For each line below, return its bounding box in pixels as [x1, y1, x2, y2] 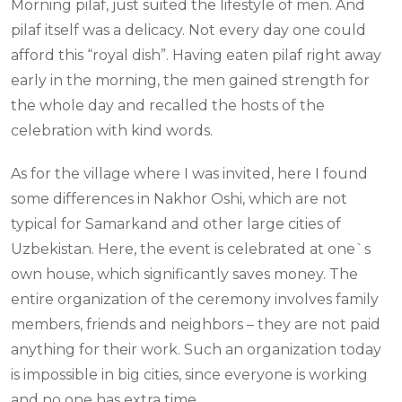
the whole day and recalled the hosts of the [11, 97, 325, 115]
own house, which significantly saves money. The [11, 266, 358, 284]
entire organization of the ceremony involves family [11, 291, 379, 309]
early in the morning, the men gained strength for [11, 72, 370, 90]
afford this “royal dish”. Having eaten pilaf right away [11, 47, 381, 65]
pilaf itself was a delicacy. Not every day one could [11, 22, 366, 39]
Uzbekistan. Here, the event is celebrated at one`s [11, 240, 371, 258]
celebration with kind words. [11, 122, 213, 140]
